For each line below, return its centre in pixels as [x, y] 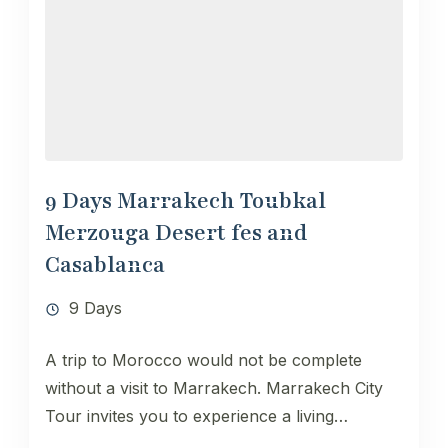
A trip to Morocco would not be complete [203, 359]
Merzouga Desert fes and [176, 232]
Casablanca [105, 264]
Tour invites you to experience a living [189, 415]
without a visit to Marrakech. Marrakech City [214, 387]
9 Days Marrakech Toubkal [185, 200]
